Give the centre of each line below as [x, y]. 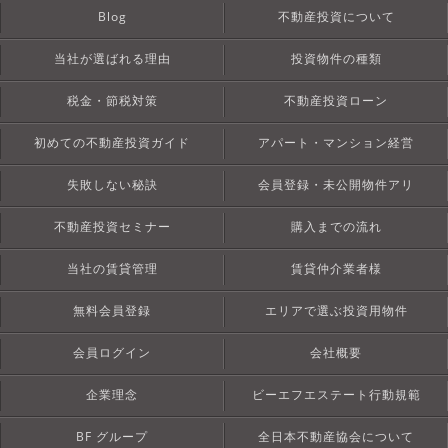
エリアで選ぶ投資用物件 [336, 310]
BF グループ [112, 436]
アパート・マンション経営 [336, 142]
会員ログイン [112, 352]
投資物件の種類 [336, 58]
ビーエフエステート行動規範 [336, 394]
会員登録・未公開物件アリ [336, 184]
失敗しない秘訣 [112, 184]
